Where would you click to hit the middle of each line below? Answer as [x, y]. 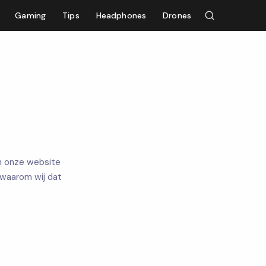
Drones [177, 15]
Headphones [121, 15]
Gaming [31, 15]
